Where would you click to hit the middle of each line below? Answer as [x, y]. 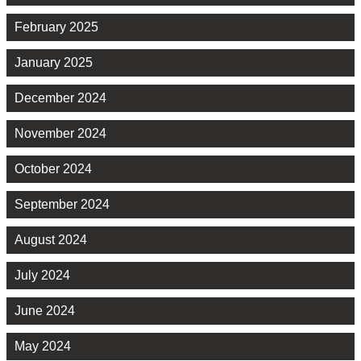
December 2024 [60, 98]
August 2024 [51, 239]
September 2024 [62, 204]
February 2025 [56, 27]
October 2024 [53, 168]
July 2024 [42, 275]
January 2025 [54, 62]
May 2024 [43, 346]
